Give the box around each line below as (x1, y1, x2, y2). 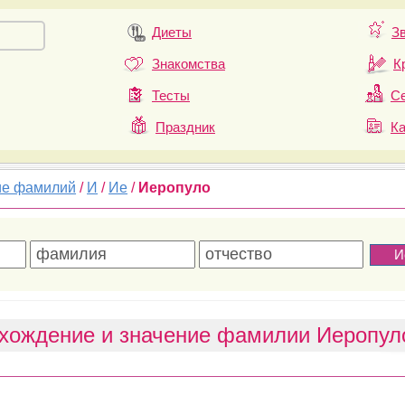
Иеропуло (138, 180, 212, 195)
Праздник (155, 119, 215, 135)
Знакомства (152, 56, 225, 71)
